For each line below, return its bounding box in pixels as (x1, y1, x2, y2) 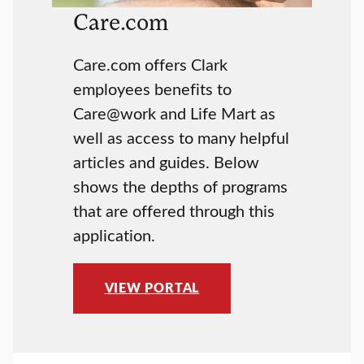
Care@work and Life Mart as (72, 101, 275, 123)
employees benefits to (72, 76, 232, 99)
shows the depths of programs (72, 174, 288, 197)
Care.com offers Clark (72, 52, 227, 75)
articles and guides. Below (72, 149, 259, 172)
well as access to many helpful (72, 125, 289, 148)
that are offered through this (72, 198, 275, 221)
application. (72, 223, 155, 245)
